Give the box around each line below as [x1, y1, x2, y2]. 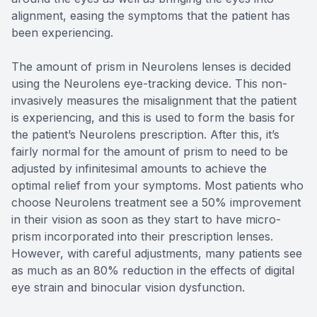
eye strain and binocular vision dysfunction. [11, 280, 245, 295]
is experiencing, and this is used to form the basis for [11, 110, 295, 125]
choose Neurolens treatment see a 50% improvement [11, 195, 301, 210]
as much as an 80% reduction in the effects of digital [11, 263, 294, 278]
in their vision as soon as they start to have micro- [11, 212, 281, 227]
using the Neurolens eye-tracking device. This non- [11, 76, 287, 91]
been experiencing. [11, 25, 113, 40]
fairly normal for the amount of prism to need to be [11, 144, 288, 159]
